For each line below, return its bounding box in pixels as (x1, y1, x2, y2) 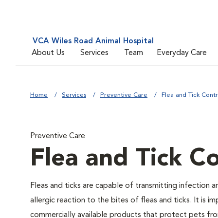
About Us (32, 49, 65, 57)
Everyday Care (157, 49, 207, 57)
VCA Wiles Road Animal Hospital (33, 37, 154, 45)
